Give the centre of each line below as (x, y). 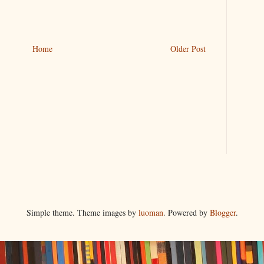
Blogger (222, 212)
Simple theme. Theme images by (82, 212)
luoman (151, 212)
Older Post (188, 49)
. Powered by (186, 212)
